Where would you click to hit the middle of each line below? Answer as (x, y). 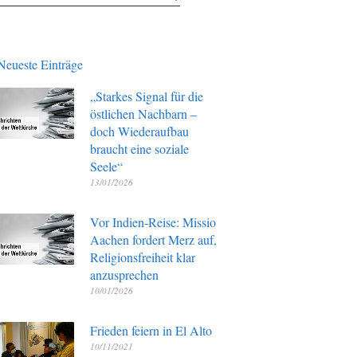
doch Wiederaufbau (139, 131)
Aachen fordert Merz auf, (153, 239)
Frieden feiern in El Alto (151, 330)
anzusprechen (124, 274)
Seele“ (106, 166)
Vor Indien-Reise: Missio (153, 222)
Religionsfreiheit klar (142, 257)
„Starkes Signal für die (146, 96)
